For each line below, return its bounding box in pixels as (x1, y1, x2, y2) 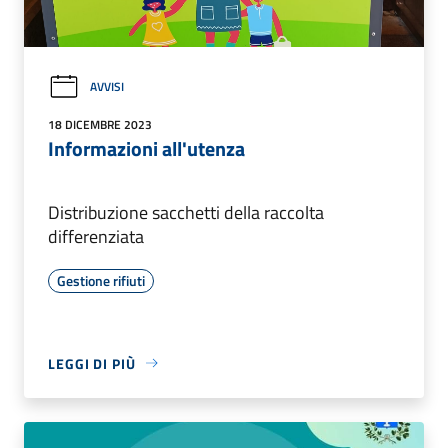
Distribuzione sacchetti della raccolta (48, 198, 324, 226)
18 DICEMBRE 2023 (48, 114, 152, 134)
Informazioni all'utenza (48, 132, 245, 164)
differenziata (48, 222, 144, 250)
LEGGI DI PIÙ (48, 352, 136, 374)
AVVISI (90, 77, 124, 97)
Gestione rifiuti (57, 269, 145, 291)
